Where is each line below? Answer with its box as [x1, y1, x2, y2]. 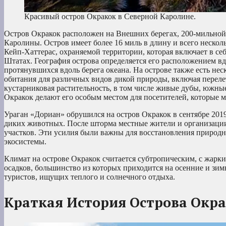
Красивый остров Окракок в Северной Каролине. [24, 12, 196, 21]
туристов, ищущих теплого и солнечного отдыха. [4, 173, 175, 182]
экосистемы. [4, 137, 46, 146]
